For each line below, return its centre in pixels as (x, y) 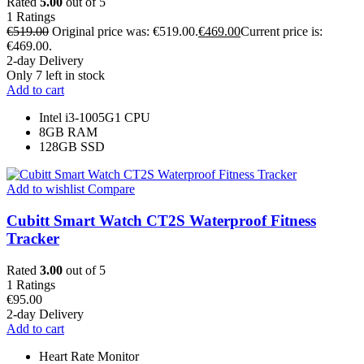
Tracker (33, 239)
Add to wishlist (45, 189)
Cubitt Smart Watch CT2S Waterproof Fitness (161, 221)
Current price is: (282, 32)
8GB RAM (68, 132)
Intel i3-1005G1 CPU (95, 118)
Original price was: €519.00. (125, 32)
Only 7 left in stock (56, 76)
